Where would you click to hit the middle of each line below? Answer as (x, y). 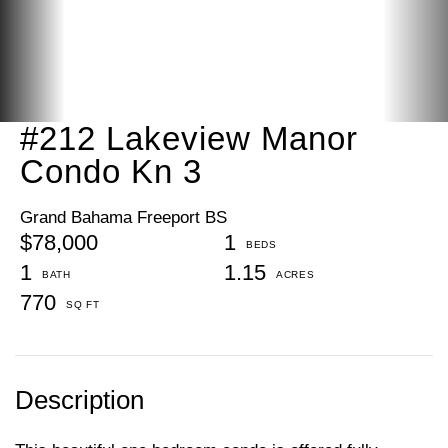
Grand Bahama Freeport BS (123, 217)
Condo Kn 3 (111, 171)
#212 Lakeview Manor (189, 138)
